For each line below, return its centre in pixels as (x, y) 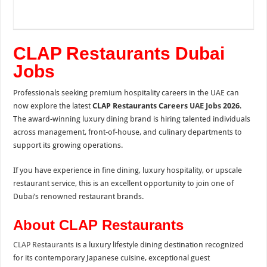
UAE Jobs (206, 105)
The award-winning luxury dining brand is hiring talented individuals (132, 119)
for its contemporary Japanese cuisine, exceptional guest (112, 257)
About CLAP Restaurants (99, 225)
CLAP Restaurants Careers (141, 105)
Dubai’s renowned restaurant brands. (79, 196)
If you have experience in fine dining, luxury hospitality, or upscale (128, 170)
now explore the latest (53, 105)
